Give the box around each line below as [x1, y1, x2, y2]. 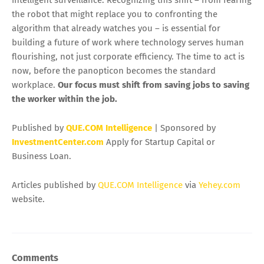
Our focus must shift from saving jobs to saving [58, 80, 249, 91]
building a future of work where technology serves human [12, 37, 244, 48]
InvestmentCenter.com [12, 137, 104, 148]
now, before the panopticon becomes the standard [12, 65, 216, 77]
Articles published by [12, 180, 98, 191]
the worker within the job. [12, 94, 117, 105]
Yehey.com [199, 180, 240, 191]
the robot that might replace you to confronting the [12, 9, 217, 20]
